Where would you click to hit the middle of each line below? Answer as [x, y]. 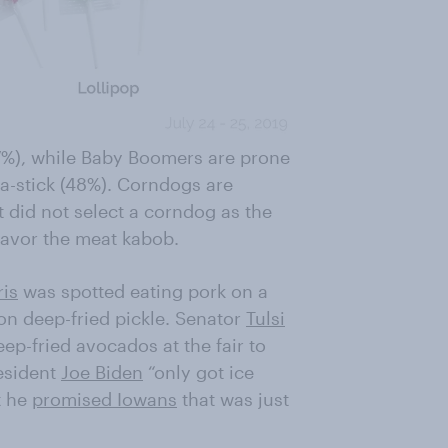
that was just [233, 398]
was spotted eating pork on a [143, 290]
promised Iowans [104, 398]
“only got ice [198, 371]
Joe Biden [102, 371]
